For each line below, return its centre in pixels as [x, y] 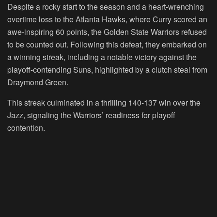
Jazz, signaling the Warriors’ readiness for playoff [91, 115]
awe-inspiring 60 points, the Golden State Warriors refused [107, 31]
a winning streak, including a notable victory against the [102, 57]
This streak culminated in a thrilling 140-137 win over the [104, 102]
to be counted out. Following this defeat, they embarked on [107, 44]
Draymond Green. [38, 82]
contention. [26, 127]
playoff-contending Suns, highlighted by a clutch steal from [107, 69]
